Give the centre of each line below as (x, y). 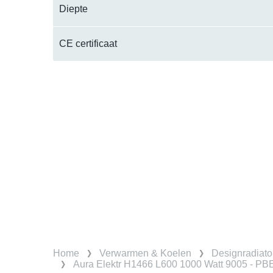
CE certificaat (88, 44)
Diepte (73, 9)
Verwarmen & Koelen (145, 253)
